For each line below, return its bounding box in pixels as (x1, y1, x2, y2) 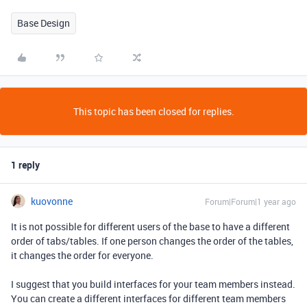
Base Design (17, 16, 70, 29)
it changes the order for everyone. (11, 249, 153, 262)
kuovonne (31, 195, 73, 208)
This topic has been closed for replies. (73, 105, 234, 118)
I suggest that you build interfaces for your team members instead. (11, 278, 295, 291)
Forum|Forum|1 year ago (205, 196, 296, 207)
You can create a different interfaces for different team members (11, 292, 286, 305)
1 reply (11, 158, 40, 171)
